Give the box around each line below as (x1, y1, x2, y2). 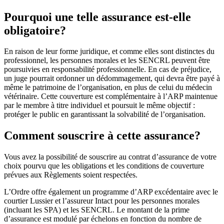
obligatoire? (4, 23, 66, 37)
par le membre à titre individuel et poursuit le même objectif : (4, 101, 195, 110)
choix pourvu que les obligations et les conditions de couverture (4, 161, 204, 170)
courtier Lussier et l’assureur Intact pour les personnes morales (4, 196, 199, 205)
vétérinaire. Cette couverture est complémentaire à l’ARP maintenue (4, 92, 217, 101)
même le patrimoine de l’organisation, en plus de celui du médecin (4, 83, 212, 92)
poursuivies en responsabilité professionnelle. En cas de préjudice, (4, 65, 211, 74)
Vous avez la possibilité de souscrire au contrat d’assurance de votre (4, 152, 216, 161)
